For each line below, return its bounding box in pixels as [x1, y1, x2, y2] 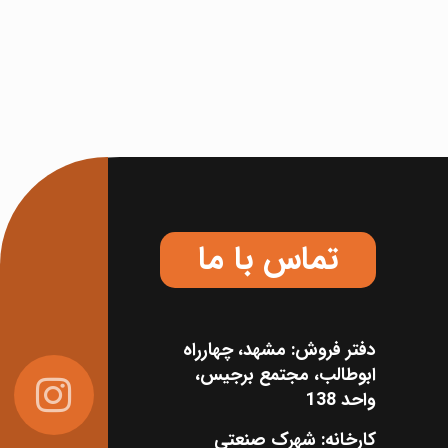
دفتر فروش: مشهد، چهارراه [183, 336, 377, 365]
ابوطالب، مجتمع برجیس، [195, 361, 377, 390]
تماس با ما [198, 235, 339, 286]
